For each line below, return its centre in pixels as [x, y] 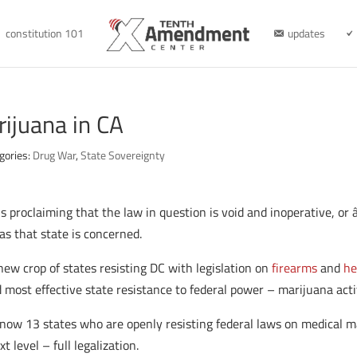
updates [306, 33]
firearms [295, 268]
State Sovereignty [123, 155]
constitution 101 [44, 33]
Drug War [55, 155]
